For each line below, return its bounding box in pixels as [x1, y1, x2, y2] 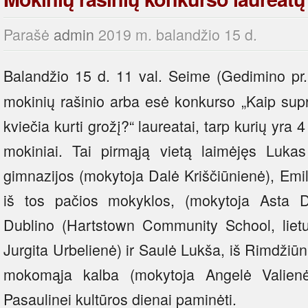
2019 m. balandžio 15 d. [98, 23, 257, 45]
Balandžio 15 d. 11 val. [3, 64, 162, 86]
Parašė [3, 23, 54, 45]
